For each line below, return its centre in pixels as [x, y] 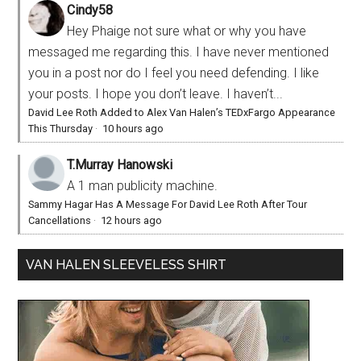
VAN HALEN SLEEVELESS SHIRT [127, 264]
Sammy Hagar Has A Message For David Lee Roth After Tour [168, 204]
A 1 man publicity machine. [143, 185]
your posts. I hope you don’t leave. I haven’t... [156, 93]
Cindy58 [90, 10]
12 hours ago [132, 220]
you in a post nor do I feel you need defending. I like [174, 73]
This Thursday [61, 128]
